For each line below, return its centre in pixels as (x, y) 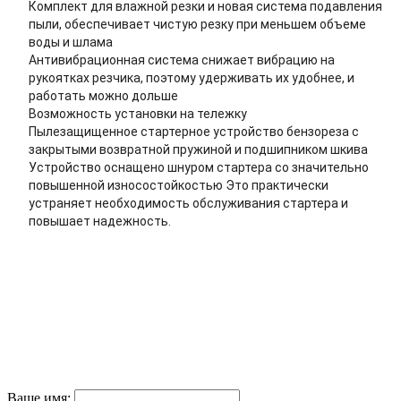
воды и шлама (71, 42)
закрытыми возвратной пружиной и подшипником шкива (198, 149)
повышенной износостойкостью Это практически (179, 185)
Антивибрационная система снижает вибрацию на (182, 60)
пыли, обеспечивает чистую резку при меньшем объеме (197, 24)
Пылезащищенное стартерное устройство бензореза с (194, 131)
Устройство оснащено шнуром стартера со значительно (199, 167)
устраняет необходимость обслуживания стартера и (188, 203)
